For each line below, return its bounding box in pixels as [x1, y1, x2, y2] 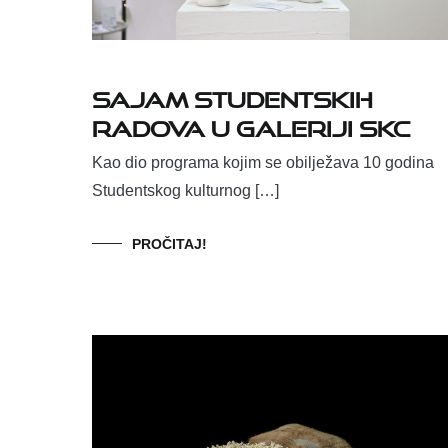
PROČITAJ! [132, 236, 207, 253]
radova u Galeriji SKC [92, 107, 410, 143]
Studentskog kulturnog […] [92, 182, 279, 200]
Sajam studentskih [92, 78, 373, 114]
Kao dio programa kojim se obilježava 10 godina [92, 154, 434, 172]
